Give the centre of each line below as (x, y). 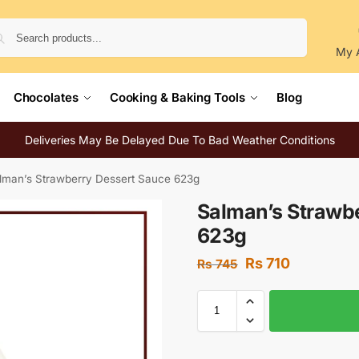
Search (285, 25)
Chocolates (46, 97)
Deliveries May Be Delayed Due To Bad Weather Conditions (179, 140)
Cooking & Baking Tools (177, 97)
